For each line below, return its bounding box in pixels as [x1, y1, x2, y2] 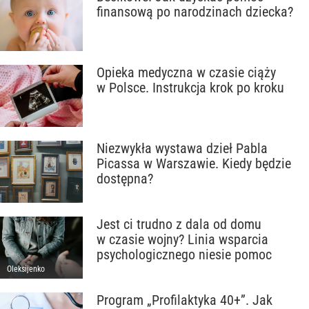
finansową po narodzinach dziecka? [97, 3, 293, 20]
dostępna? [97, 170, 153, 187]
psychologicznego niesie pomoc [97, 246, 272, 263]
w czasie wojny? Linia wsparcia [97, 231, 268, 248]
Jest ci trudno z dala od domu [97, 216, 261, 232]
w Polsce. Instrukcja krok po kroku [97, 79, 284, 96]
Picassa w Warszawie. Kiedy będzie [97, 155, 291, 172]
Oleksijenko [7, 264, 45, 274]
